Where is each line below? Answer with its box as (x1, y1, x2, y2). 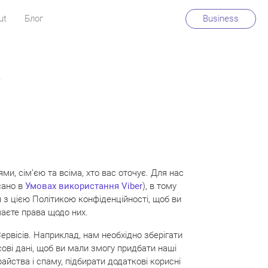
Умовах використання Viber (25, 181, 142, 191)
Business (203, 13, 239, 24)
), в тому (142, 181, 176, 191)
